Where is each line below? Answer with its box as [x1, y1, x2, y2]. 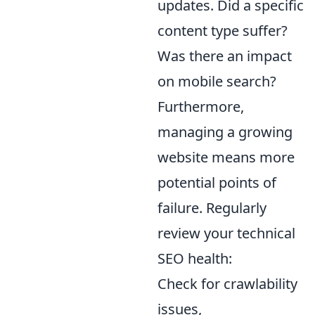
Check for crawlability [157, 274, 297, 294]
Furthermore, [157, 97, 244, 117]
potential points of [157, 173, 276, 193]
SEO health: [157, 249, 232, 269]
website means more [157, 148, 295, 167]
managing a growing [157, 122, 292, 142]
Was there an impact [157, 46, 292, 66]
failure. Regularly [157, 198, 266, 218]
